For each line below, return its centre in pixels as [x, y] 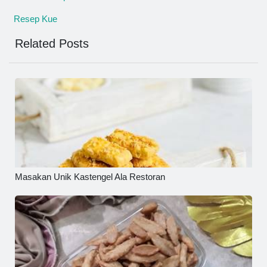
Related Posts [52, 43]
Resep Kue [35, 18]
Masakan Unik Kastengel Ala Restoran [90, 176]
